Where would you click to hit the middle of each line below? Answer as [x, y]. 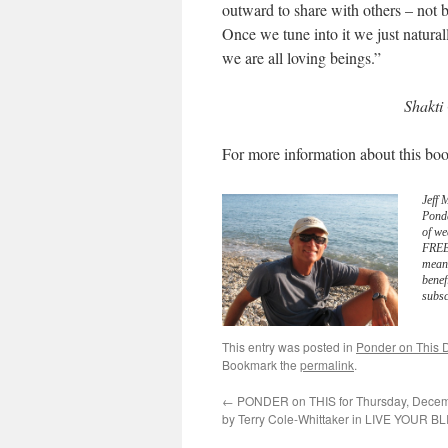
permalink [327, 364]
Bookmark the [261, 364]
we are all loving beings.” [301, 57]
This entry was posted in [289, 346]
